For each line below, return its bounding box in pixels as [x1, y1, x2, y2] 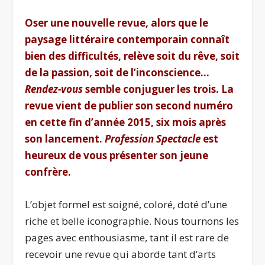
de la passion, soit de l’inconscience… [25, 66, 210, 80]
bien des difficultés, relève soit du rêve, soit [25, 49, 240, 63]
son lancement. [25, 132, 105, 146]
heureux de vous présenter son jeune [25, 148, 209, 163]
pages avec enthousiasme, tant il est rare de [25, 231, 230, 245]
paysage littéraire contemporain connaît [25, 33, 230, 47]
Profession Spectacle [105, 132, 201, 146]
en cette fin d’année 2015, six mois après [25, 115, 227, 130]
